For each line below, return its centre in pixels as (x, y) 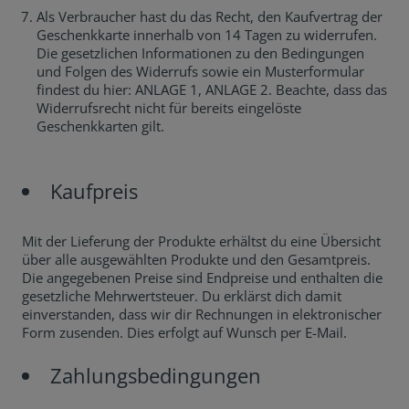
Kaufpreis (94, 191)
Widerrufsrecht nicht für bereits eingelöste (169, 108)
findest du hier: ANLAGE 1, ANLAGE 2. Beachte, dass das (212, 89)
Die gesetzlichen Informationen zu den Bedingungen (200, 53)
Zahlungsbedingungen (156, 375)
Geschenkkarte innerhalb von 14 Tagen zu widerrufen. (207, 35)
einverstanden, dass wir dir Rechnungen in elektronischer (202, 314)
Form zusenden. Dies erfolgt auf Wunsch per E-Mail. (184, 332)
